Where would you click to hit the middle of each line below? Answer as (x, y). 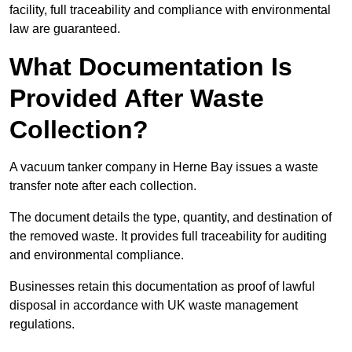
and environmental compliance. (98, 255)
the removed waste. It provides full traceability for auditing (168, 236)
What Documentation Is (151, 67)
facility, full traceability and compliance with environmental (170, 10)
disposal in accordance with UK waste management (154, 306)
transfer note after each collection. (104, 186)
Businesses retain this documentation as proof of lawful (162, 287)
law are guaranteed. (65, 29)
